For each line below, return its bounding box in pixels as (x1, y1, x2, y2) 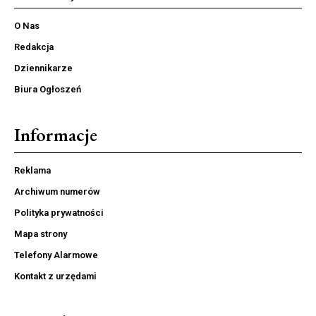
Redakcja (14, 41, 54, 52)
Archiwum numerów (14, 186, 100, 197)
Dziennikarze (14, 62, 73, 73)
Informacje (14, 122, 97, 147)
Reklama (14, 164, 51, 176)
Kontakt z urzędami (14, 270, 97, 281)
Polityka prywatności (14, 207, 104, 218)
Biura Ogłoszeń (14, 83, 81, 95)
